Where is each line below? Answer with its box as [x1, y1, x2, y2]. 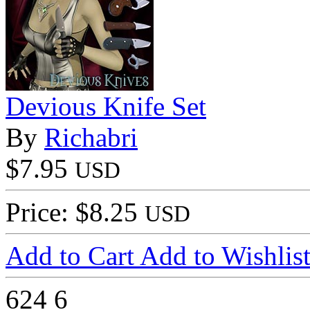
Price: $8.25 [6, 197, 145, 227]
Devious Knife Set [6, 91, 206, 121]
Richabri [44, 122, 138, 152]
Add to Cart [6, 240, 140, 271]
